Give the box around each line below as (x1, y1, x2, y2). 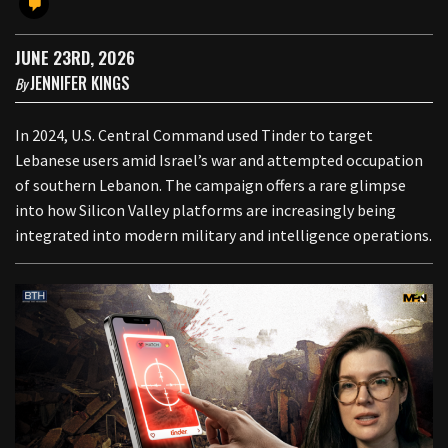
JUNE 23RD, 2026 (15, 44, 135, 70)
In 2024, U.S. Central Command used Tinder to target (15, 124, 373, 145)
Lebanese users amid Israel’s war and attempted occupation (15, 149, 423, 170)
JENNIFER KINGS (30, 70, 130, 95)
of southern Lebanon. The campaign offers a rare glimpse (15, 174, 406, 195)
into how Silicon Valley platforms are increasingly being (15, 199, 396, 220)
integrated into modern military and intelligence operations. (15, 224, 432, 245)
